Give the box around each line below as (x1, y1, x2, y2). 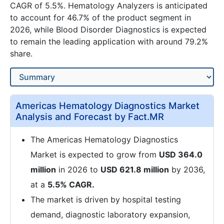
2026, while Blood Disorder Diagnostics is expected (10, 24, 206, 34)
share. (10, 48, 32, 58)
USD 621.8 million (100, 164, 169, 174)
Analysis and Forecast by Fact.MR (15, 111, 164, 122)
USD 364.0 (159, 149, 202, 159)
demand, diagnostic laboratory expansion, (30, 209, 190, 219)
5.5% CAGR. (47, 179, 94, 189)
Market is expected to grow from (30, 149, 159, 159)
